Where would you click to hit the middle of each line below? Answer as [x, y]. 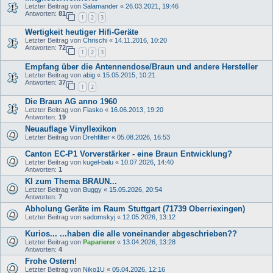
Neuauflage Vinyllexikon [71, 129]
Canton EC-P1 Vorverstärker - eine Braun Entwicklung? [129, 154]
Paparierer [99, 242]
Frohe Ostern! [51, 261]
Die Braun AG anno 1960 [71, 101]
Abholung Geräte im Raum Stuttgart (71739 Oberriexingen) [135, 208]
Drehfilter [96, 137]
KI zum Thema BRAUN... [71, 181]
